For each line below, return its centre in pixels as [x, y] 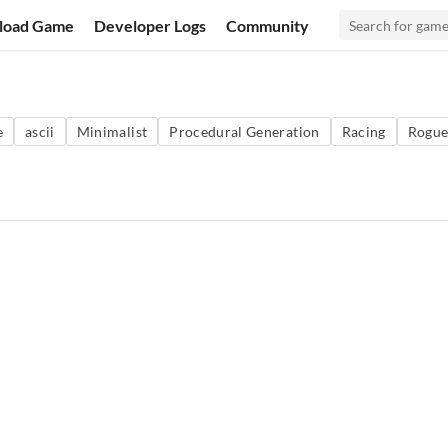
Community [268, 25]
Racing [363, 131]
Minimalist [112, 131]
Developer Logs [150, 25]
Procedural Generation [244, 131]
